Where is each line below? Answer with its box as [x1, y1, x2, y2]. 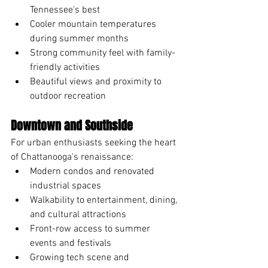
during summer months [30, 32, 129, 45]
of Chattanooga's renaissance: [11, 151, 133, 163]
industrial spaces [30, 179, 101, 192]
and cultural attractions [30, 208, 126, 221]
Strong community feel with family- [30, 47, 175, 59]
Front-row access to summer [30, 223, 153, 235]
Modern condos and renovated [30, 165, 157, 178]
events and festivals [30, 237, 111, 249]
